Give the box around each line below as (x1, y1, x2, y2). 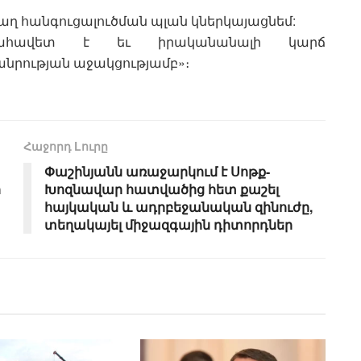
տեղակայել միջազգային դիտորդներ (44, 214, 293, 234)
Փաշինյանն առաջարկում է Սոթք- (44, 161, 270, 180)
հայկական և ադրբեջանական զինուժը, (44, 197, 313, 216)
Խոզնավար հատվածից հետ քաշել (44, 179, 279, 198)
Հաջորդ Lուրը (23, 137, 108, 154)
